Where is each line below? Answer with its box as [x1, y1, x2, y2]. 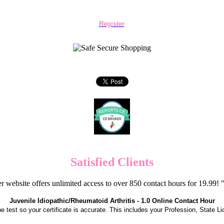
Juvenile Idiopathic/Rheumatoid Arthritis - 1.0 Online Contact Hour [9, 196, 215, 204]
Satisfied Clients [70, 155, 153, 168]
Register [98, 20, 124, 27]
